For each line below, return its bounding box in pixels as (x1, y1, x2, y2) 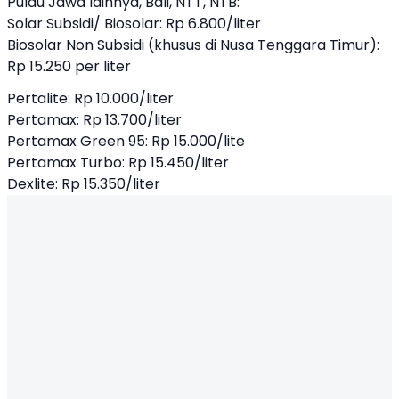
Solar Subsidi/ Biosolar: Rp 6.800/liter (7, 13, 261, 34)
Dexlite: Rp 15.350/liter (7, 174, 160, 194)
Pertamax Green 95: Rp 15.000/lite (7, 131, 245, 151)
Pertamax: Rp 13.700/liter (7, 110, 182, 130)
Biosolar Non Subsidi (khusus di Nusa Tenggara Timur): (7, 35, 379, 55)
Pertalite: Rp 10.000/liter (7, 88, 174, 109)
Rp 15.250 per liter (7, 56, 131, 77)
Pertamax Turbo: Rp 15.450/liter (7, 152, 229, 173)
